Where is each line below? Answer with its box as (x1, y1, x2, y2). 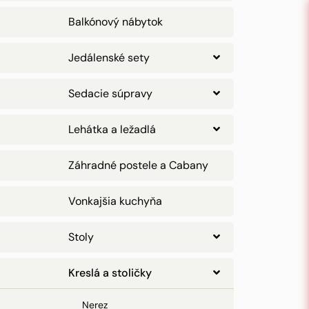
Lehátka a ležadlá (68, 122, 156, 137)
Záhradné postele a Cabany (68, 158, 208, 172)
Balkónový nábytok (68, 14, 163, 29)
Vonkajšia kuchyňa (68, 194, 162, 208)
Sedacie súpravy (68, 86, 152, 101)
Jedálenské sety (68, 50, 150, 65)
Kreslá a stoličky (68, 266, 152, 280)
